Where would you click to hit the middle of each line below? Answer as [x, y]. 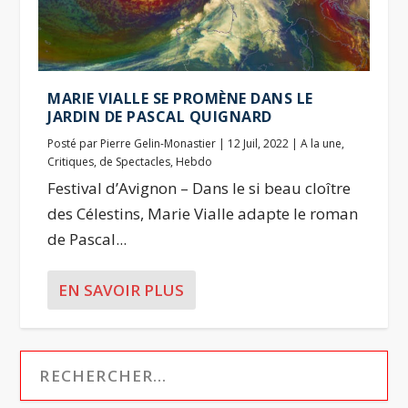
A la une [321, 143]
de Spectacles [135, 161]
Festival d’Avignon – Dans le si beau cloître [199, 188]
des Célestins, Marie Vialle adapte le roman [203, 213]
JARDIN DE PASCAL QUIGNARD [160, 116]
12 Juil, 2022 [259, 143]
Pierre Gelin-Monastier [158, 143]
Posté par [74, 143]
